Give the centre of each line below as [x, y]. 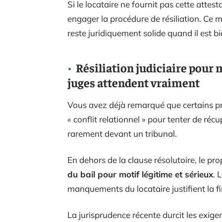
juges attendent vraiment [134, 83]
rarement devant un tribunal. [122, 134]
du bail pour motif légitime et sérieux [140, 174]
